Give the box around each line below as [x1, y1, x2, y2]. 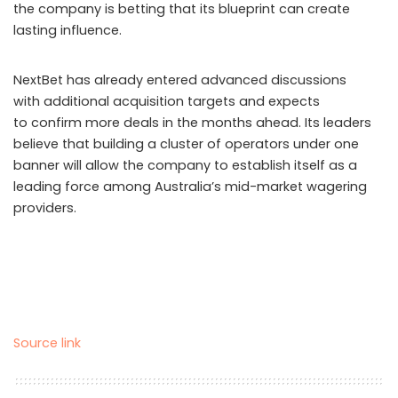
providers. [13, 199, 76, 218]
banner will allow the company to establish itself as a [13, 156, 357, 175]
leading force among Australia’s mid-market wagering [13, 178, 367, 196]
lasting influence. [13, 21, 122, 40]
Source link [13, 334, 81, 353]
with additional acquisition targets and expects [13, 92, 320, 111]
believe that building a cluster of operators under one [13, 135, 359, 154]
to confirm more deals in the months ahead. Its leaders [13, 114, 371, 132]
